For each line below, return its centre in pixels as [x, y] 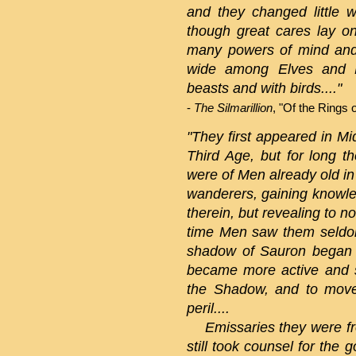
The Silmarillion [233, 108]
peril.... [208, 308]
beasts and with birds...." [264, 88]
